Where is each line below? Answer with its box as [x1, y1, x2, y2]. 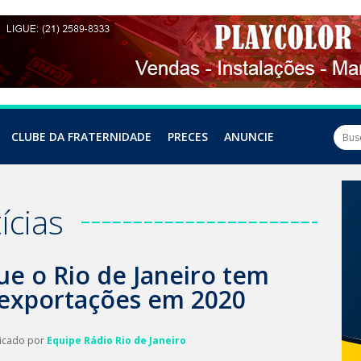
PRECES [168, 129, 208, 144]
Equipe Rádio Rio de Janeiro [47, 334, 186, 347]
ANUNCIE [224, 129, 274, 144]
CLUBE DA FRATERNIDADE [11, 129, 151, 144]
